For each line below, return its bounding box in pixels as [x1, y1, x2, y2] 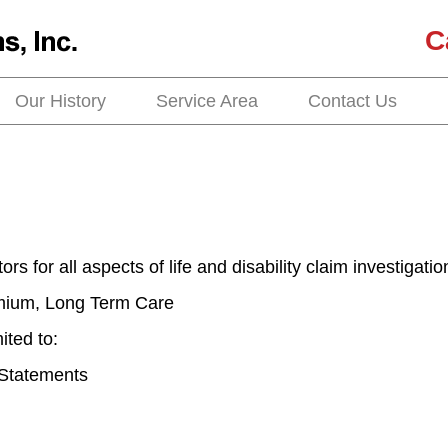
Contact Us [308, 91, 397, 112]
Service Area [156, 91, 258, 112]
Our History [15, 91, 106, 112]
